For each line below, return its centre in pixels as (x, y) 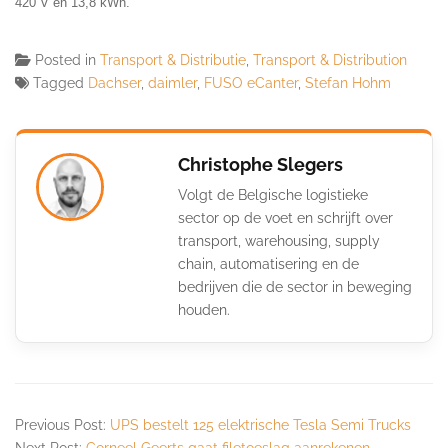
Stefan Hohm (348, 83)
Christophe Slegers (260, 165)
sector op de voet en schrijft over (285, 218)
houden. (204, 310)
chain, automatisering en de (268, 264)
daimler (172, 83)
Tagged (60, 83)
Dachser (114, 83)
